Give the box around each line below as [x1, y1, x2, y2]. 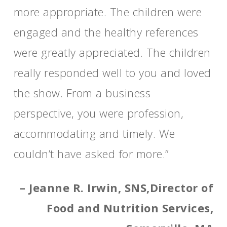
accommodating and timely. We [13, 126, 175, 141]
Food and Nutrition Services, [47, 200, 214, 215]
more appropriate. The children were [13, 4, 202, 19]
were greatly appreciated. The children [13, 45, 211, 60]
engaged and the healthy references [13, 24, 199, 40]
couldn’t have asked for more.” [13, 146, 169, 161]
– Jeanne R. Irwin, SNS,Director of [20, 180, 214, 195]
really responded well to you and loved [13, 65, 211, 80]
